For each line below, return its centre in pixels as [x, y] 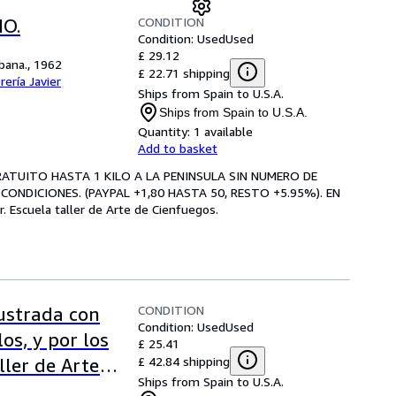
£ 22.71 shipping [184, 72]
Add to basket [178, 148]
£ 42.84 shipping [184, 361]
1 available [223, 131]
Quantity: [164, 131]
